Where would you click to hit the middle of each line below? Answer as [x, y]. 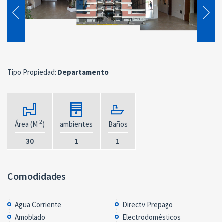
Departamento [82, 72]
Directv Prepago [147, 204]
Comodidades [37, 176]
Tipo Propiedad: [32, 72]
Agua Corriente [38, 204]
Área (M [27, 124]
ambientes [76, 124]
